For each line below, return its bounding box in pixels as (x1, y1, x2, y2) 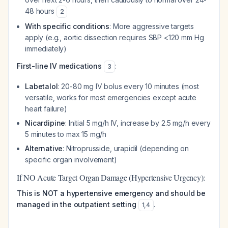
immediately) (25, 44, 67, 53)
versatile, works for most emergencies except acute (25, 93, 196, 102)
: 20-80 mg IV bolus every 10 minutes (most (58, 82, 199, 91)
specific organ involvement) (25, 155, 117, 164)
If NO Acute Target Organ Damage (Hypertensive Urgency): (17, 172, 206, 183)
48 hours (25, 7, 56, 15)
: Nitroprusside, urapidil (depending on (63, 144, 189, 153)
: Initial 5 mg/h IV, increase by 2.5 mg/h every (65, 119, 211, 127)
